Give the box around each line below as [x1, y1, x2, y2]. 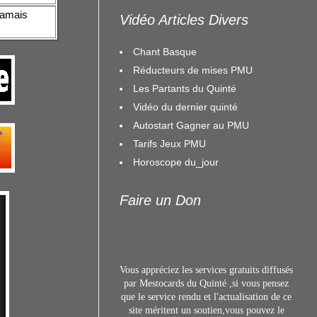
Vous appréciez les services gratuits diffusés [120, 265, 293, 275]
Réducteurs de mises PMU [133, 64, 253, 76]
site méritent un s [128, 305, 197, 316]
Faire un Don [120, 192, 201, 208]
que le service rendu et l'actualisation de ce [121, 292, 292, 302]
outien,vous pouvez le [197, 305, 284, 316]
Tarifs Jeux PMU [133, 137, 206, 149]
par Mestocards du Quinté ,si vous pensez [124, 278, 289, 289]
